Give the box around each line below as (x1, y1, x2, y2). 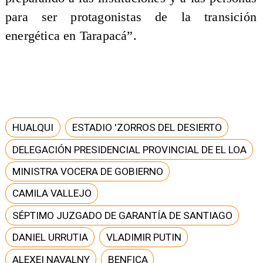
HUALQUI (12, 122, 53, 134)
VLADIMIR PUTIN (106, 231, 181, 244)
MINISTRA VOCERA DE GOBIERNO (12, 165, 163, 177)
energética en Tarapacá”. (5, 28, 137, 43)
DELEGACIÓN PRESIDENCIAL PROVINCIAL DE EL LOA (12, 143, 247, 156)
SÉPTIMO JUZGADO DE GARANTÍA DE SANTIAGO (12, 209, 232, 221)
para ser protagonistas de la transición (5, 9, 257, 24)
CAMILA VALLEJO (12, 187, 92, 200)
